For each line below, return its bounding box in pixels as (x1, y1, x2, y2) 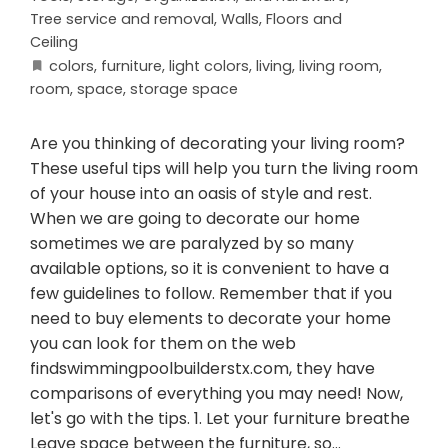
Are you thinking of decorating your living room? (30, 132, 405, 156)
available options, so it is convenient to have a (30, 257, 389, 281)
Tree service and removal (30, 9, 214, 30)
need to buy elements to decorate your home (30, 307, 391, 331)
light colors (169, 56, 249, 77)
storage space (130, 79, 238, 100)
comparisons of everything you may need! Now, (30, 382, 403, 406)
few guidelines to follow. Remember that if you (30, 282, 392, 306)
